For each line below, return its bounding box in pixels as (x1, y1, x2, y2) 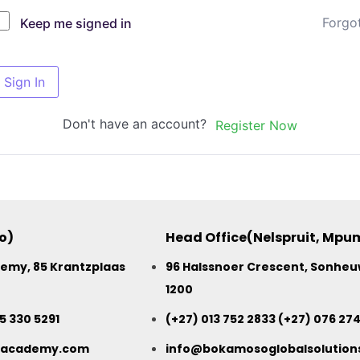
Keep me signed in (20, 15, 132, 32)
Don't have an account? (62, 116, 215, 133)
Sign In (4, 74, 45, 91)
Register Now (215, 117, 297, 133)
